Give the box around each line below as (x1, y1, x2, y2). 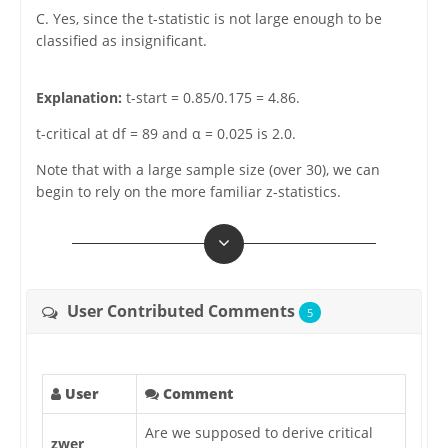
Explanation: (35, 88, 122, 108)
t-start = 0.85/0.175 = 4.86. (121, 88, 300, 108)
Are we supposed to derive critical (144, 423, 373, 443)
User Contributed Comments (66, 300, 295, 323)
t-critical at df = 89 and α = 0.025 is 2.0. (35, 124, 296, 144)
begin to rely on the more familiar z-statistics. (35, 182, 341, 202)
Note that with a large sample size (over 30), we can (35, 160, 380, 180)
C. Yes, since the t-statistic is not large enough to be (35, 9, 382, 29)
